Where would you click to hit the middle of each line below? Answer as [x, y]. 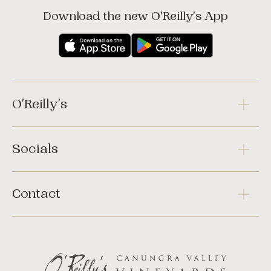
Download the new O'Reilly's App [135, 16]
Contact [36, 194]
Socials [35, 149]
